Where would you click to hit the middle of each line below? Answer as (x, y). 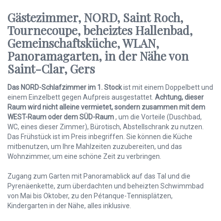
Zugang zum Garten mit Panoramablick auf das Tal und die (99, 176)
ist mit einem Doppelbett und (167, 88)
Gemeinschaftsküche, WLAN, (83, 43)
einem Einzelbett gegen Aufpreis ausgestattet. (81, 97)
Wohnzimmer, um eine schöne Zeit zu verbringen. (84, 157)
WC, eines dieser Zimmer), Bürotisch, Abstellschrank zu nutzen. (106, 127)
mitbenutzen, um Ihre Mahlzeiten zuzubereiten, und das (95, 147)
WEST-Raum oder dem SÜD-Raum (61, 117)
